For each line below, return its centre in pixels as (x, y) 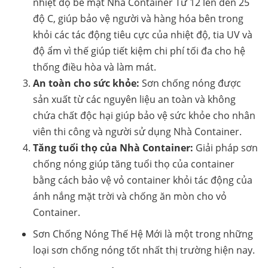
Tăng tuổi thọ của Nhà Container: (113, 148)
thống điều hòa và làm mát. (95, 67)
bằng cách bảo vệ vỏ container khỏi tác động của (143, 180)
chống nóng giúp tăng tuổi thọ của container (134, 164)
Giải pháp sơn (226, 148)
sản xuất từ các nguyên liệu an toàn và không (134, 100)
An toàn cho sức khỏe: (86, 83)
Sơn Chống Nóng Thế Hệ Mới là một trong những (143, 234)
